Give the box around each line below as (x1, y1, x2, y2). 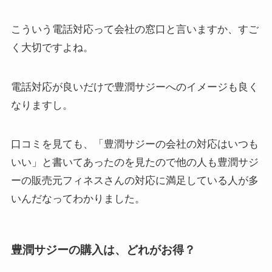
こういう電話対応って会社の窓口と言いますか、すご (10, 24, 259, 36)
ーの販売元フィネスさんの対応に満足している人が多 (10, 174, 259, 186)
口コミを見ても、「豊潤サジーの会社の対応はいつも (10, 138, 259, 150)
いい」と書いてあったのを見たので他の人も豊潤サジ (10, 156, 259, 168)
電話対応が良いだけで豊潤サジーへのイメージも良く (10, 81, 259, 93)
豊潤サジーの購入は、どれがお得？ (10, 243, 195, 256)
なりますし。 (10, 99, 73, 111)
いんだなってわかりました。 (10, 192, 145, 205)
